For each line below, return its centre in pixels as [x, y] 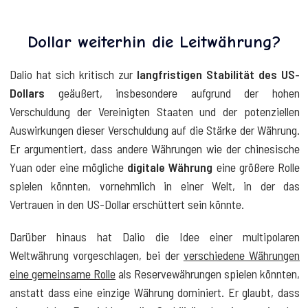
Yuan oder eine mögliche [68, 167]
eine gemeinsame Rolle [63, 273]
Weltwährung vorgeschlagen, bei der [97, 255]
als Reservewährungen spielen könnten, [208, 273]
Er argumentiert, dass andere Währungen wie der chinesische [155, 148]
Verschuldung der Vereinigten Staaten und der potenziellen [155, 111]
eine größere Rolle [256, 167]
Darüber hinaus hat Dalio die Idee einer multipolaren [155, 236]
